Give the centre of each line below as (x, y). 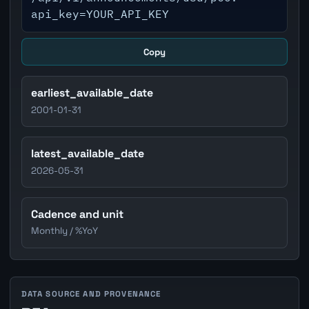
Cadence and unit (78, 215)
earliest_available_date (92, 93)
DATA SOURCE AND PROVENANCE (91, 294)
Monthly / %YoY (65, 231)
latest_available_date (88, 154)
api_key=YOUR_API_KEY (100, 14)
